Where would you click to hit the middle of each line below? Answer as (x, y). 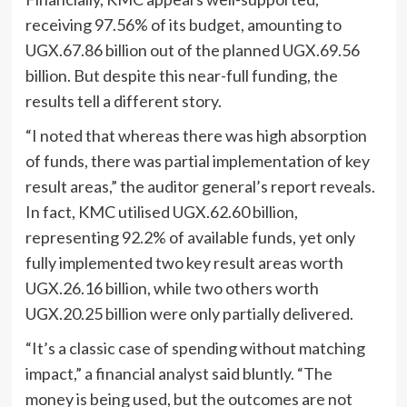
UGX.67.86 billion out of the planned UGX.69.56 (192, 50)
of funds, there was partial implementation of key (197, 161)
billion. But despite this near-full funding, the (181, 76)
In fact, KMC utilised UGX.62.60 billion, (161, 212)
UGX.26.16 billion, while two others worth (172, 288)
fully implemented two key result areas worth (184, 263)
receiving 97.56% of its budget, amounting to (183, 25)
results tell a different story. (123, 101)
